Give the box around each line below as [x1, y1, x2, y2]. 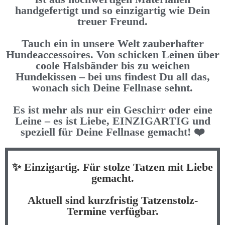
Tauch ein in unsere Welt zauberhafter [21, 37, 204, 50]
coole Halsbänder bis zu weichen [35, 59, 190, 72]
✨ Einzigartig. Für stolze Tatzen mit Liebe [12, 160, 213, 173]
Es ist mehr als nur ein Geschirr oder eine [13, 103, 212, 116]
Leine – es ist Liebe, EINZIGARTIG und [15, 114, 210, 127]
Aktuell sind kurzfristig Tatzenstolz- [27, 193, 198, 206]
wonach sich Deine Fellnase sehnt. [32, 81, 193, 94]
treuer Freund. [77, 15, 148, 28]
